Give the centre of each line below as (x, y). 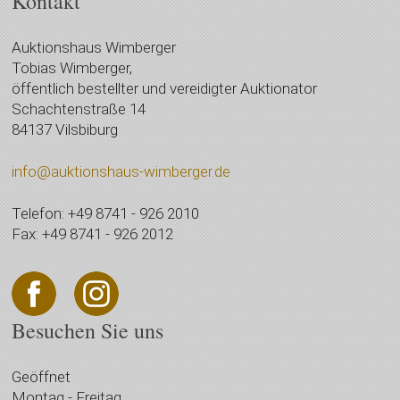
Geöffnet (42, 376)
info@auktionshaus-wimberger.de (121, 171)
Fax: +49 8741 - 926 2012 (93, 233)
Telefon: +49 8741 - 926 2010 (106, 213)
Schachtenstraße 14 (79, 108)
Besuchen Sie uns (88, 330)
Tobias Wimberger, (72, 67)
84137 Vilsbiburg (65, 129)
